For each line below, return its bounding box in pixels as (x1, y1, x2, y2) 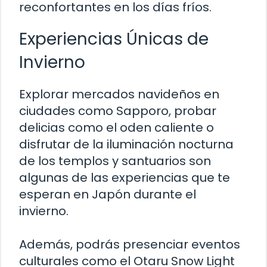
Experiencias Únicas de (19, 27, 209, 51)
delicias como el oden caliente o (19, 119, 214, 136)
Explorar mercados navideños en (19, 86, 219, 103)
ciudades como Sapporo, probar (19, 103, 216, 120)
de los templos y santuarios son (19, 153, 211, 170)
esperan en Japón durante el (19, 186, 196, 203)
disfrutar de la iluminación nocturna (19, 136, 234, 153)
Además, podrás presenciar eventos (19, 236, 240, 253)
